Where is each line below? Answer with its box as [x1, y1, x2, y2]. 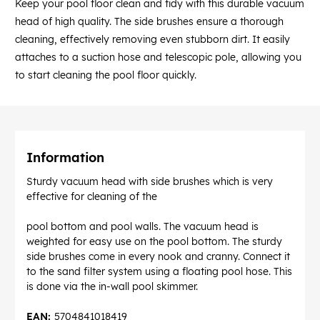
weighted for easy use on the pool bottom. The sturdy [26, 235, 282, 249]
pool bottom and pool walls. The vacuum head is [26, 220, 259, 234]
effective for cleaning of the [26, 190, 160, 204]
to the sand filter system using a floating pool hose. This [26, 265, 292, 279]
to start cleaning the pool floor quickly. [15, 69, 196, 82]
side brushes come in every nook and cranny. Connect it [26, 250, 290, 264]
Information [26, 149, 104, 166]
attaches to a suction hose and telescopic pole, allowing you [15, 51, 301, 64]
